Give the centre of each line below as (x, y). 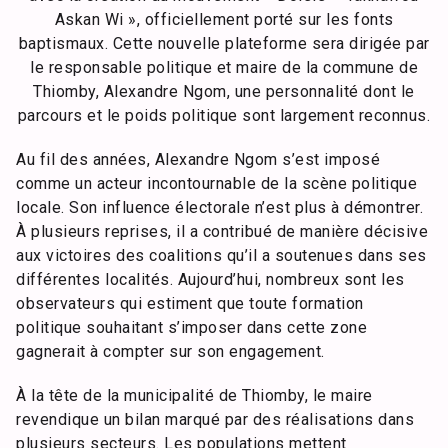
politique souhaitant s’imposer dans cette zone (191, 327)
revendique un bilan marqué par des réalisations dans (215, 419)
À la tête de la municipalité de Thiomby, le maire (194, 395)
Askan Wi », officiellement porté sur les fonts (224, 19)
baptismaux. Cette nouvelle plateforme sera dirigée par (224, 43)
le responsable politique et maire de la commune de (224, 67)
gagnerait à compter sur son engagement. (170, 351)
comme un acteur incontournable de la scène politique (216, 183)
